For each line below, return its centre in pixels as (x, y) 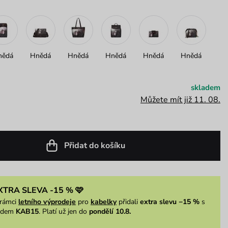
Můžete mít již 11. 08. (180, 99)
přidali (128, 202)
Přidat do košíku (94, 145)
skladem (205, 87)
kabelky (103, 202)
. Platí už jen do (64, 211)
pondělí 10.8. (110, 211)
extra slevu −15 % (169, 202)
